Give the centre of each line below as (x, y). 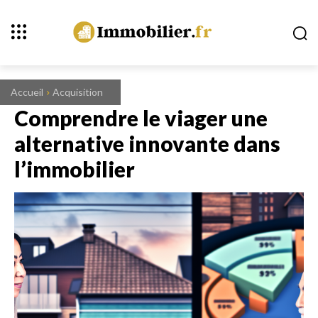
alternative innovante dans (147, 143)
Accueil (27, 92)
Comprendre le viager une (141, 118)
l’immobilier (75, 169)
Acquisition (78, 92)
